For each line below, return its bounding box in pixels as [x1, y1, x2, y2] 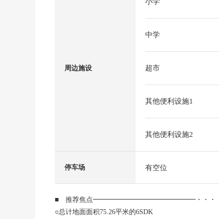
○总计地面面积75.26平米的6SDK [55, 208, 153, 216]
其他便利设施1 [145, 97, 193, 105]
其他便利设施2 [145, 131, 193, 138]
